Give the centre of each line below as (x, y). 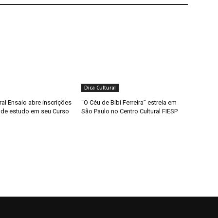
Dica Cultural (100, 88)
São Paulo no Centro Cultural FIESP (130, 111)
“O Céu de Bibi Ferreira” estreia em (129, 103)
